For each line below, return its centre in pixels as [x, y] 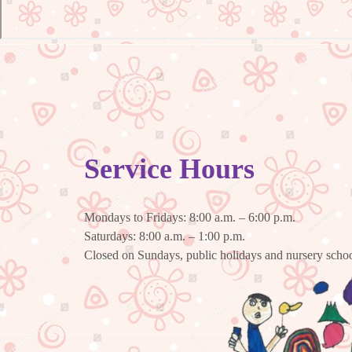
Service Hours [170, 169]
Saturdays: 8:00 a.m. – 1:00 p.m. [165, 236]
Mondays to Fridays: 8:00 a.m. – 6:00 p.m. [190, 218]
